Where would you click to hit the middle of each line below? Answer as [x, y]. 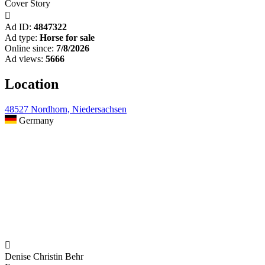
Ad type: [21, 38]
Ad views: [24, 59]
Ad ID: [18, 27]
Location [32, 84]
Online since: [29, 49]
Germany [35, 121]
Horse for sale [67, 38]
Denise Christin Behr [44, 257]
